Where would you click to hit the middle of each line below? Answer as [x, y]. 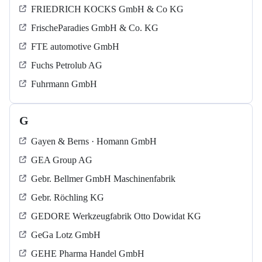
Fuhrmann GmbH [64, 84]
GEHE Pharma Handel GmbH [88, 254]
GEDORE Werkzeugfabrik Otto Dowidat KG [116, 216]
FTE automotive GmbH [75, 47]
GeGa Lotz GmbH [66, 235]
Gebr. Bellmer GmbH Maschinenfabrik [103, 179]
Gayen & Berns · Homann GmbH [94, 142]
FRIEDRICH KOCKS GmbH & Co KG [107, 9]
